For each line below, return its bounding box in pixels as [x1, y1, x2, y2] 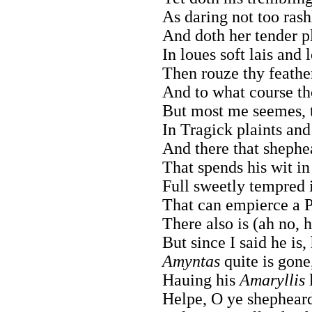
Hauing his [162, 270, 240, 289]
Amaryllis [240, 270, 305, 289]
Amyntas [162, 251, 220, 270]
